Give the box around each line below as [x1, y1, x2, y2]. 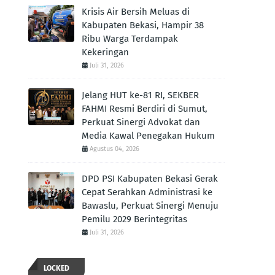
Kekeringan [82, 47, 129, 58]
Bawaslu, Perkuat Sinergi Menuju [82, 200, 219, 211]
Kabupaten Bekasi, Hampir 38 [82, 20, 204, 31]
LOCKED [44, 264, 69, 273]
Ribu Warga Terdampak [82, 33, 178, 44]
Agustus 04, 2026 [90, 145, 139, 153]
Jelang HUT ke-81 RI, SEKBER [82, 90, 199, 101]
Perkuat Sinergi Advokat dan [82, 117, 200, 128]
